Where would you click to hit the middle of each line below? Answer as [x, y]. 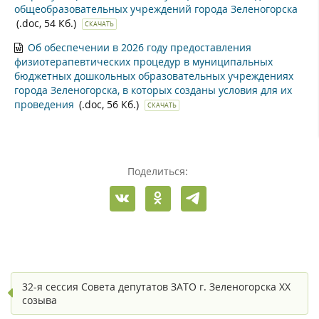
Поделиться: [158, 171]
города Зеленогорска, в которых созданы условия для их [153, 90]
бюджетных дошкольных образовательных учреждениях [154, 75]
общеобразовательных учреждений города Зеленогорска [156, 9]
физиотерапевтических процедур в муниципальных [143, 61]
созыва [40, 300]
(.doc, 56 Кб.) [110, 104]
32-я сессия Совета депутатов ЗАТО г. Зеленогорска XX [156, 286]
